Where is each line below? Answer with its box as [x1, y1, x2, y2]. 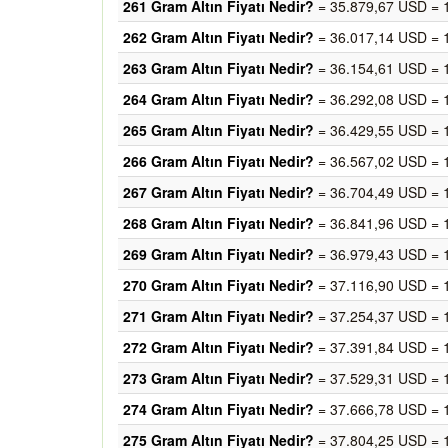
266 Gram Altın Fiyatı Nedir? [123, 151, 314, 171]
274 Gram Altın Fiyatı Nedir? [123, 399, 314, 419]
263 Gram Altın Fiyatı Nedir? [123, 58, 314, 78]
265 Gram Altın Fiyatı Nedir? [123, 120, 314, 140]
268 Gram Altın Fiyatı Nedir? [123, 213, 314, 233]
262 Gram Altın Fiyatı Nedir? [123, 27, 314, 47]
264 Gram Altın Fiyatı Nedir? [123, 89, 314, 109]
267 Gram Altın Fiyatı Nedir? [123, 182, 314, 202]
